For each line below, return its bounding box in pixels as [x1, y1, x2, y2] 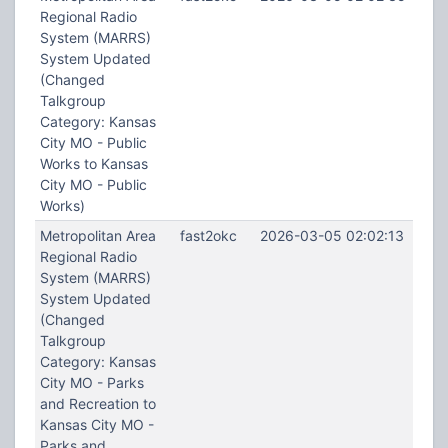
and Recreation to [39, 395, 156, 412]
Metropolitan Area [39, 227, 156, 244]
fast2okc [179, 227, 237, 244]
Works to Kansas [39, 155, 148, 172]
